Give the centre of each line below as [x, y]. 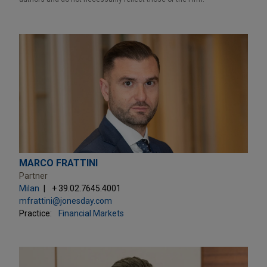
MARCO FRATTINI [58, 163]
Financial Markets [91, 213]
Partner [33, 176]
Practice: [35, 213]
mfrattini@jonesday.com [66, 201]
